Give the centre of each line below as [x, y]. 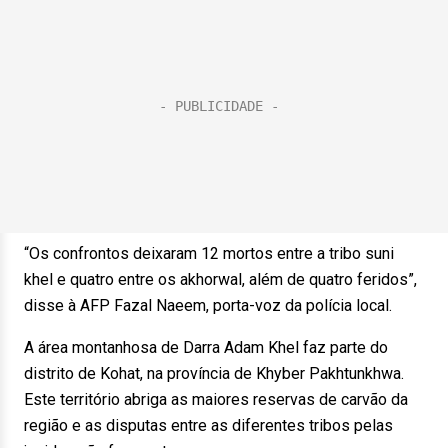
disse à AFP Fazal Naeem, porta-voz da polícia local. [208, 305]
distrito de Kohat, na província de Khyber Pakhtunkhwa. [214, 373]
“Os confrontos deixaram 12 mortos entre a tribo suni [209, 253]
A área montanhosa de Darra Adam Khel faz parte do [206, 347]
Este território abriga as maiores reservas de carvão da [216, 399]
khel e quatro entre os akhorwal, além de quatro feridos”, [220, 279]
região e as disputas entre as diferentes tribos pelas [208, 425]
